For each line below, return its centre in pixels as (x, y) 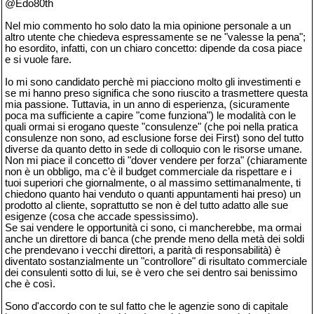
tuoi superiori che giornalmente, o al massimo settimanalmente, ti (153, 183)
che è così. (30, 284)
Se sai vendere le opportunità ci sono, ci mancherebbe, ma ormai (153, 228)
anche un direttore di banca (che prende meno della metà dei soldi (155, 239)
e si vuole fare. (38, 60)
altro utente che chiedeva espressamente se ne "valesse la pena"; (155, 37)
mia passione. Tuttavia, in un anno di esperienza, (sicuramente (147, 105)
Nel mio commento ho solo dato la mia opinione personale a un (148, 26)
